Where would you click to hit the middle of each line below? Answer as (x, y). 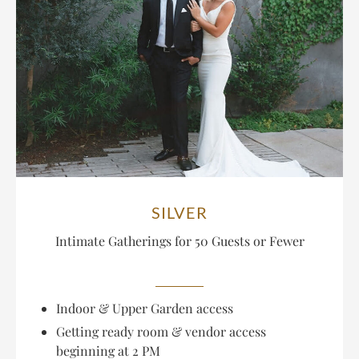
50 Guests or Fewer (249, 241)
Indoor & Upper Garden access (145, 309)
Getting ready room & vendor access (161, 332)
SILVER (179, 213)
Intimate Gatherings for (125, 241)
